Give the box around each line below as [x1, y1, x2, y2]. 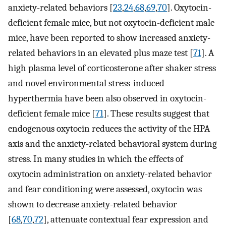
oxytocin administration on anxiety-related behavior [8, 168, 212, 180]
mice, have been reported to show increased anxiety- [8, 32, 210, 43]
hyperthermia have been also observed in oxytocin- [8, 92, 206, 104]
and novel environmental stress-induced [8, 77, 164, 89]
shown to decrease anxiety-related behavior [8, 198, 177, 210]
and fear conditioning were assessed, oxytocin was [8, 183, 202, 195]
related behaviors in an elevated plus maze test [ [8, 47, 193, 59]
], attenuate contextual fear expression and [43, 213, 208, 225]
